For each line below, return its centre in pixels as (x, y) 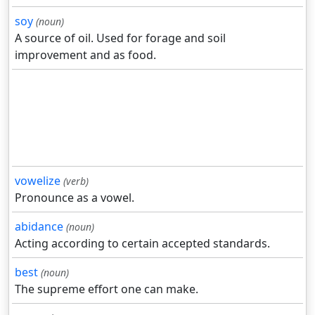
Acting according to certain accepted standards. (142, 244)
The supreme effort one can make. (107, 289)
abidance (39, 227)
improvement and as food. (85, 55)
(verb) (76, 181)
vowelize (38, 181)
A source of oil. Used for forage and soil (120, 38)
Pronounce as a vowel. (75, 198)
